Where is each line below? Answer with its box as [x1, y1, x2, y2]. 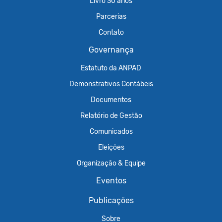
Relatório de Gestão [80, 111, 142, 119]
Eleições [98, 143, 124, 151]
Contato [98, 28, 124, 36]
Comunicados [89, 127, 133, 135]
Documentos [91, 96, 131, 104]
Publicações [88, 196, 134, 205]
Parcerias [96, 12, 126, 20]
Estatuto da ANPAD [81, 64, 141, 72]
